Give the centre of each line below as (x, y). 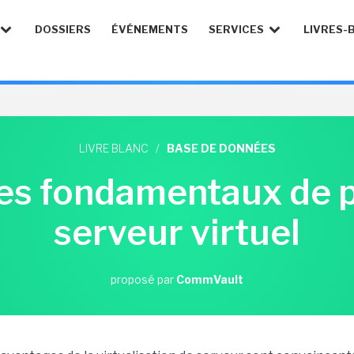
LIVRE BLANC (113, 148)
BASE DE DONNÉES (221, 148)
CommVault (210, 279)
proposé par (143, 279)
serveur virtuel (177, 232)
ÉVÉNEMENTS (150, 29)
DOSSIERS (63, 29)
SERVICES (237, 29)
